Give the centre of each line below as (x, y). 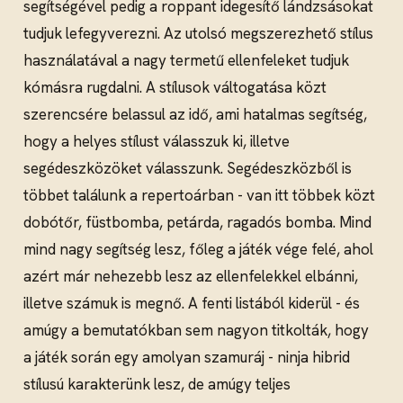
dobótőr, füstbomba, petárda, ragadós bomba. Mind (197, 223)
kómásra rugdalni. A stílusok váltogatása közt (175, 88)
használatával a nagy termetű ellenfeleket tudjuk (186, 61)
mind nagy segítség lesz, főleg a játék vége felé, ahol (198, 250)
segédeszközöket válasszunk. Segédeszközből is (188, 169)
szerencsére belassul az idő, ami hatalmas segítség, (195, 115)
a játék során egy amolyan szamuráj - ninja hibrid (187, 358)
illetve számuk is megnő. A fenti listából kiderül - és (192, 304)
